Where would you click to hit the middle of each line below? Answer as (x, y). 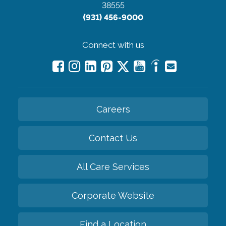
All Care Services (113, 166)
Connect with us (113, 45)
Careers (113, 109)
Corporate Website (113, 195)
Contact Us (113, 138)
